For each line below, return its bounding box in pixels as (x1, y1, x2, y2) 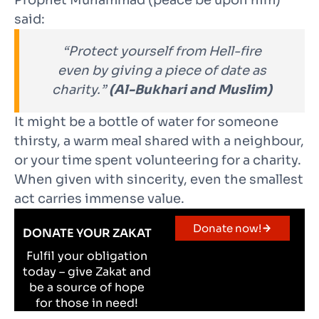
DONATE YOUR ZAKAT (22, 226, 152, 241)
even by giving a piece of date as (58, 63, 266, 79)
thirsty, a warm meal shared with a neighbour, (14, 133, 304, 150)
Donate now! (192, 221, 261, 236)
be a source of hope (29, 280, 145, 296)
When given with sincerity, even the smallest (14, 172, 303, 188)
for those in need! (36, 296, 138, 311)
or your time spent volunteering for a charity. (14, 152, 301, 169)
